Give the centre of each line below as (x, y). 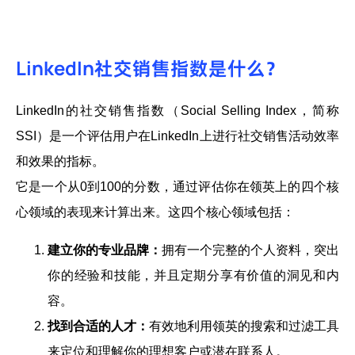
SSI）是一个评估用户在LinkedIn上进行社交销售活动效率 (177, 136)
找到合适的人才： (98, 326)
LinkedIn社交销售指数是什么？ (150, 68)
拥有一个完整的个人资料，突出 (250, 250)
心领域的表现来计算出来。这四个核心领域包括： (155, 212)
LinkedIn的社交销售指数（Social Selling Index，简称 (177, 110)
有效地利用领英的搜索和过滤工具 (244, 326)
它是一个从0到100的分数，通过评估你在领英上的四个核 (177, 186)
